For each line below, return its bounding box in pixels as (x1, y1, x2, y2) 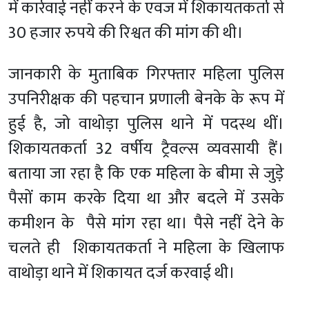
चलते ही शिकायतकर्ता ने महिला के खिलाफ (8, 235, 284, 263)
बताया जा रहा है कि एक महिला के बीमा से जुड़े (8, 160, 284, 188)
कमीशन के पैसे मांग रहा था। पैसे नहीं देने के (8, 210, 284, 238)
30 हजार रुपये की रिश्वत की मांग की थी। (8, 19, 243, 48)
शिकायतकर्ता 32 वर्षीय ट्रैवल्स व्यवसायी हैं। (8, 135, 284, 163)
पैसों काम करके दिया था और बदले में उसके (8, 185, 284, 213)
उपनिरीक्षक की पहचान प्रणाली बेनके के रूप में (8, 86, 284, 114)
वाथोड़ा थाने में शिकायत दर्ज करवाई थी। (8, 259, 235, 288)
